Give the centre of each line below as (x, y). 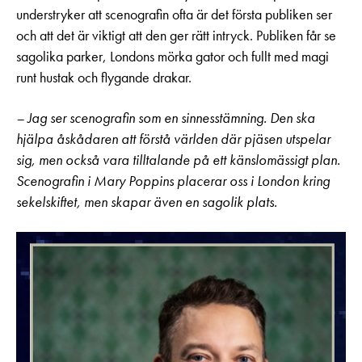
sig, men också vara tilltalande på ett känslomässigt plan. (178, 160)
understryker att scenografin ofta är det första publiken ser (174, 14)
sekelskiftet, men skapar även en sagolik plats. (147, 202)
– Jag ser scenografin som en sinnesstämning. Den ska (166, 118)
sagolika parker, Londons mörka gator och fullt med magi (173, 56)
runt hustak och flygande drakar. (104, 77)
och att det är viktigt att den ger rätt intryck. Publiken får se (176, 35)
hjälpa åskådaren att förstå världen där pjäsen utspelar (173, 139)
